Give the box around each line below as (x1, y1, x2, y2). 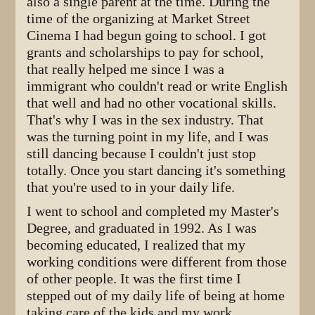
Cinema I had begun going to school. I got (27, 27, 267, 44)
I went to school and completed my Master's (27, 202, 280, 219)
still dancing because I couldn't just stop (27, 145, 257, 162)
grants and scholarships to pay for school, (27, 44, 264, 60)
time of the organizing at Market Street (27, 10, 251, 27)
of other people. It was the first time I (27, 270, 242, 287)
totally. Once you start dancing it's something (27, 162, 286, 179)
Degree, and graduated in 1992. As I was (27, 219, 257, 236)
